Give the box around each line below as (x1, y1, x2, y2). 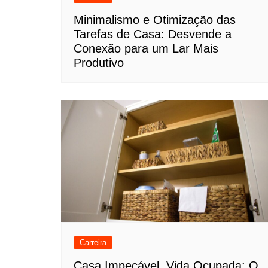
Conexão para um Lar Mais (74, 42, 218, 55)
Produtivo (74, 56, 124, 69)
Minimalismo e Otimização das (74, 13, 236, 26)
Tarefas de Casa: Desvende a (74, 28, 232, 41)
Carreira (80, 237, 106, 247)
